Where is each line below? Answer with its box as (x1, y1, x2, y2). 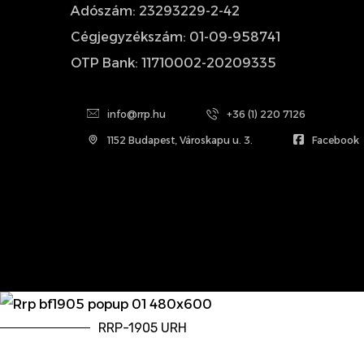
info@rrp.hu (107, 107, 167, 120)
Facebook (312, 133, 360, 146)
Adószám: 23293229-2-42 (71, 2, 240, 19)
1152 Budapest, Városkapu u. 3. (107, 133, 253, 146)
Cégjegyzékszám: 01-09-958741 (71, 28, 281, 45)
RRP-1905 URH (98, 319, 187, 336)
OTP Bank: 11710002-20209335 (71, 54, 277, 71)
